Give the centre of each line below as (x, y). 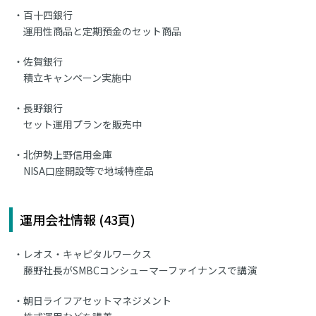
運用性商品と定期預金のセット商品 (103, 31)
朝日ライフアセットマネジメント (98, 301)
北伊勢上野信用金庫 (68, 155)
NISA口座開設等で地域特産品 (89, 171)
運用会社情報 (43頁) (78, 220)
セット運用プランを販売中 (83, 124)
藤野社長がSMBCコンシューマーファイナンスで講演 (140, 271)
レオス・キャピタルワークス (88, 254)
